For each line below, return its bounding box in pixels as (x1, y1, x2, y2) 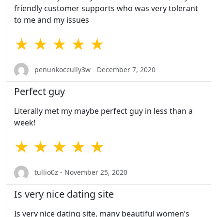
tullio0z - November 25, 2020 (32, 167, 127, 177)
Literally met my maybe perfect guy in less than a (14, 106, 193, 117)
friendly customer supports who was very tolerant (14, 3, 198, 14)
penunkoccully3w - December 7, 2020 (32, 64, 155, 74)
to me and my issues (14, 15, 89, 26)
